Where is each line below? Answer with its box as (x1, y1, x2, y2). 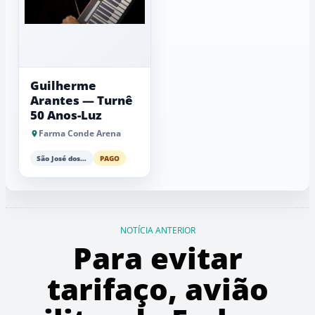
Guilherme (30, 77, 96, 94)
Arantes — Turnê (30, 91, 133, 108)
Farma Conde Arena (39, 127, 121, 139)
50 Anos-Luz (30, 106, 102, 123)
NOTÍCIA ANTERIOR (120, 224, 195, 236)
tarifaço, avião (46, 268, 269, 309)
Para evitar (72, 237, 243, 278)
